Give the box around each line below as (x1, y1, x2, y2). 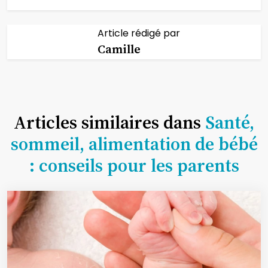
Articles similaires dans (14, 109, 205, 135)
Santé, (205, 109, 254, 135)
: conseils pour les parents (29, 153, 239, 178)
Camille (97, 40, 141, 57)
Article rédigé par (97, 26, 180, 40)
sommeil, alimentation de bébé (10, 131, 258, 156)
